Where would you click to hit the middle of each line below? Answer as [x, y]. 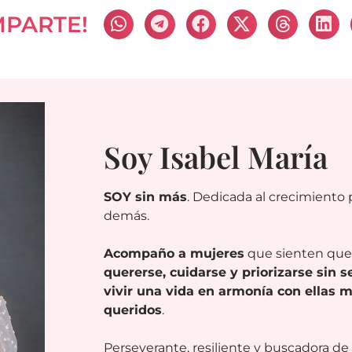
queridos [133, 310]
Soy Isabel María [216, 157]
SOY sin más [145, 197]
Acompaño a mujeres [174, 254]
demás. [126, 216]
